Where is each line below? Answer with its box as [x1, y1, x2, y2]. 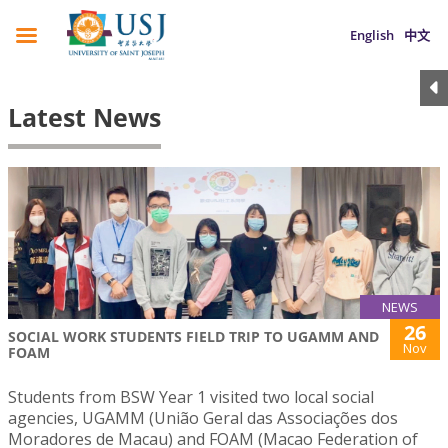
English [350, 26, 394, 44]
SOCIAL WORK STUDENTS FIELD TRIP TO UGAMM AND [8, 327, 379, 347]
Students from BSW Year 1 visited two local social [8, 386, 374, 409]
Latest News [8, 100, 161, 134]
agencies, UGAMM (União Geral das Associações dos [8, 407, 398, 430]
